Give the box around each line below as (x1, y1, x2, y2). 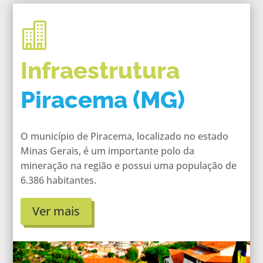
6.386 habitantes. (20, 173, 96, 187)
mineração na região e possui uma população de (20, 159, 237, 172)
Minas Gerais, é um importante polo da (20, 144, 194, 157)
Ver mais (32, 203, 80, 219)
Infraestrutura (20, 56, 180, 84)
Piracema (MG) (20, 85, 185, 113)
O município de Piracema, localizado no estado (20, 129, 228, 143)
